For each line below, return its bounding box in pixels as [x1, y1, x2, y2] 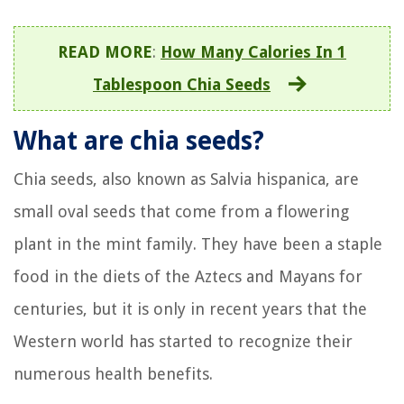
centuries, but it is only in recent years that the [14, 298, 367, 318]
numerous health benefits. [14, 363, 213, 383]
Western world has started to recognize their [14, 331, 353, 351]
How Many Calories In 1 [161, 41, 346, 61]
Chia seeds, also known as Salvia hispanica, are [14, 169, 359, 188]
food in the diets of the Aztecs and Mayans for [14, 266, 363, 286]
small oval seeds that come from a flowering [14, 201, 349, 221]
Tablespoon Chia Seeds [93, 74, 271, 94]
